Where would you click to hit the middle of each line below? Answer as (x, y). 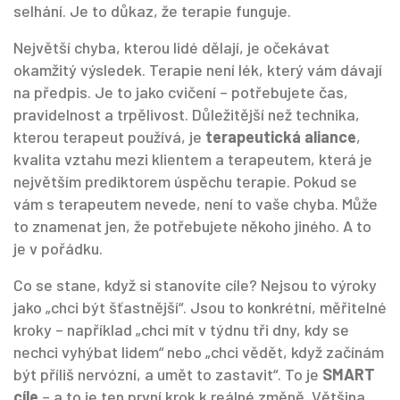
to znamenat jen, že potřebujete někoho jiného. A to (192, 226)
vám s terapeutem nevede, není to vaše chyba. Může (196, 204)
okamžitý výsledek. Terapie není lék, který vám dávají (198, 70)
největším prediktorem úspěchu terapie (150, 181)
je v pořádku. (58, 248)
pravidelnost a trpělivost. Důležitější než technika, (187, 114)
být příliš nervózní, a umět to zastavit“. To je (168, 374)
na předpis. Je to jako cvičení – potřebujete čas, (181, 92)
